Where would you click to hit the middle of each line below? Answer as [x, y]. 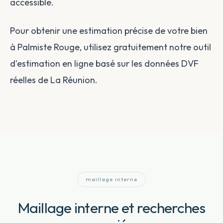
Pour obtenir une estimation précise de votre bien [109, 31]
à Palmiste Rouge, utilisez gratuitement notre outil [111, 47]
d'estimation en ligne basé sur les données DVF [104, 63]
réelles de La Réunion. [54, 80]
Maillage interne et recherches [111, 208]
